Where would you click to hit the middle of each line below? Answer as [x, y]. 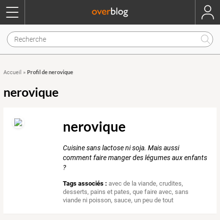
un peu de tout [154, 200]
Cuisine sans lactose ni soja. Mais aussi [121, 148]
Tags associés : [85, 184]
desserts [75, 192]
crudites [171, 184]
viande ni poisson [87, 200]
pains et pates [110, 192]
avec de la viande [133, 184]
